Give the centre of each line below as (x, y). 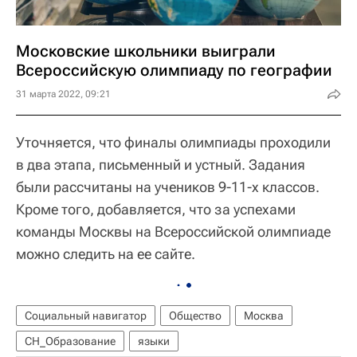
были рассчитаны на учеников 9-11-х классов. (168, 187)
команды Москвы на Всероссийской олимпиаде (173, 231)
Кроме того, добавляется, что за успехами (156, 209)
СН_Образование (70, 341)
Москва (264, 316)
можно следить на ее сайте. (106, 254)
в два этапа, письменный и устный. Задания (161, 165)
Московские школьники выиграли (146, 51)
